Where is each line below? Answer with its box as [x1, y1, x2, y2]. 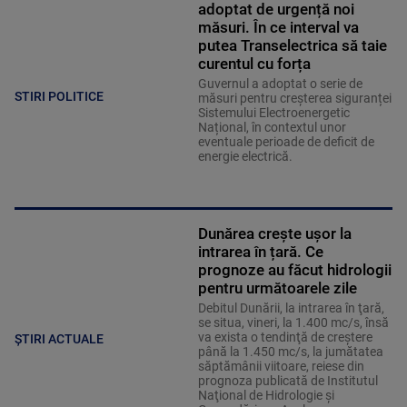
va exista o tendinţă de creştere [197, 330, 372, 345]
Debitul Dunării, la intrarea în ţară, [197, 301, 384, 316]
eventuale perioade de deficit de [197, 134, 374, 150]
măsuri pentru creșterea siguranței [197, 91, 392, 106]
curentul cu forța [197, 55, 311, 74]
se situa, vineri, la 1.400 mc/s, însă [197, 315, 389, 331]
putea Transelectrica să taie [197, 36, 387, 55]
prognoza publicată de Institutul [197, 373, 378, 389]
